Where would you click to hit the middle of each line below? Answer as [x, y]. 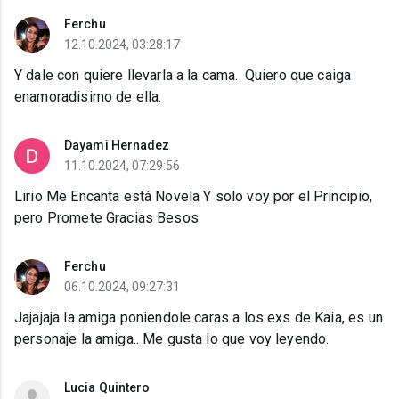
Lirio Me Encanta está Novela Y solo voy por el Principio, [194, 197]
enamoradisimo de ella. [88, 97]
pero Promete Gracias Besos [106, 218]
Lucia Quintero [107, 388]
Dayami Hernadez [117, 146]
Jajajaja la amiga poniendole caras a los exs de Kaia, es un [199, 318]
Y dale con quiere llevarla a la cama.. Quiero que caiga [183, 76]
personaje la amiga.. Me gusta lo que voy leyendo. [172, 339]
